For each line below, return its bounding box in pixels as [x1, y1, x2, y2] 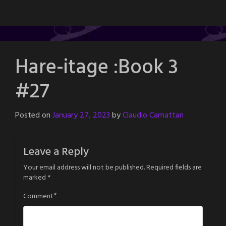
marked [23, 172, 47, 184]
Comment [23, 190, 53, 202]
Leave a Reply [23, 143, 89, 161]
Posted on [15, 108, 52, 122]
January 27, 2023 [52, 108, 110, 122]
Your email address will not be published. [23, 161, 145, 174]
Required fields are [146, 161, 202, 174]
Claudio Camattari [123, 108, 184, 122]
